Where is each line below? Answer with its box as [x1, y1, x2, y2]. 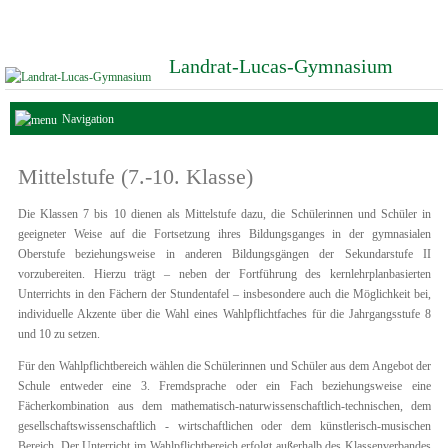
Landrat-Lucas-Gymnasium [169, 55, 393, 77]
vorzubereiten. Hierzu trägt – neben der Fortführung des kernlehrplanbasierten [18, 267, 431, 281]
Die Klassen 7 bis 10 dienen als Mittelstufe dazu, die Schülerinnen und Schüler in [18, 207, 431, 221]
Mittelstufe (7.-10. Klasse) [18, 164, 253, 189]
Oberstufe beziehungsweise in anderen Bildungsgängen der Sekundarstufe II [18, 247, 431, 261]
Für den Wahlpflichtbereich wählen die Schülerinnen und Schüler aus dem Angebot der [18, 359, 431, 373]
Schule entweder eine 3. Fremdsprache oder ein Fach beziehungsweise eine [18, 379, 431, 393]
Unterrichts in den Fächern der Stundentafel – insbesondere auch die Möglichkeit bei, [18, 287, 431, 301]
